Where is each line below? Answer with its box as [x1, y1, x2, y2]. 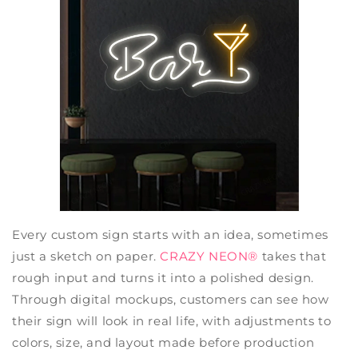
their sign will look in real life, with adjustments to [12, 312, 332, 328]
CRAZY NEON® [160, 248, 259, 264]
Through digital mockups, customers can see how [12, 291, 329, 307]
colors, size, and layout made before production [12, 334, 315, 350]
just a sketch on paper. [12, 248, 161, 264]
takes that [258, 248, 327, 264]
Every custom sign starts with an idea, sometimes [12, 226, 328, 242]
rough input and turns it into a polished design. [12, 269, 314, 285]
